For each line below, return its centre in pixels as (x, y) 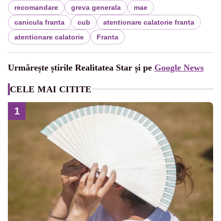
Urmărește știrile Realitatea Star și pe (81, 67)
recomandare (36, 7)
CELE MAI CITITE (51, 89)
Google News (179, 67)
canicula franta (39, 22)
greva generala (96, 7)
